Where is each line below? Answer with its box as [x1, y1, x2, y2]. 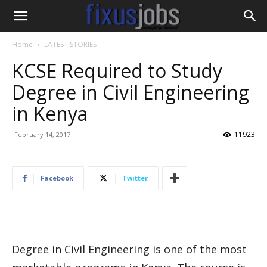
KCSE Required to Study [12, 58, 222, 83]
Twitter [122, 173, 148, 182]
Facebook [41, 173, 73, 182]
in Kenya [12, 101, 88, 126]
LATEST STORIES [44, 39, 97, 49]
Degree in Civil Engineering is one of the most [12, 242, 247, 256]
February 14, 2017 [14, 130, 70, 139]
